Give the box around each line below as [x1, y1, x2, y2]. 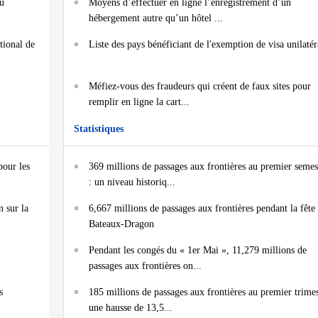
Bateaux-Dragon [89, 219, 154, 229]
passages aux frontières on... [89, 261, 202, 271]
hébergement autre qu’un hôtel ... [89, 13, 223, 23]
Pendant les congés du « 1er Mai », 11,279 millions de [89, 245, 307, 256]
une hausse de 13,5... [89, 302, 172, 313]
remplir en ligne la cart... [89, 97, 190, 107]
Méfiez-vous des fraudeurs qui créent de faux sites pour [89, 81, 311, 92]
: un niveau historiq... [89, 177, 175, 187]
